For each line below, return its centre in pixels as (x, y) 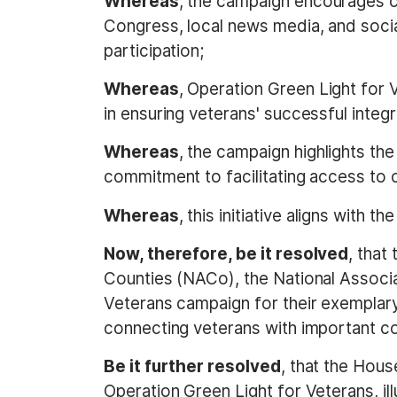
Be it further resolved (192, 367)
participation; (154, 51)
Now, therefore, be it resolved (226, 254)
